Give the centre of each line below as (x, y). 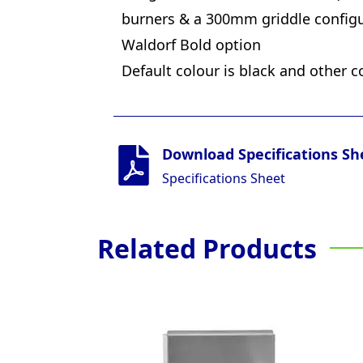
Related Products (207, 248)
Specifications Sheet (224, 178)
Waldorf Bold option (191, 44)
